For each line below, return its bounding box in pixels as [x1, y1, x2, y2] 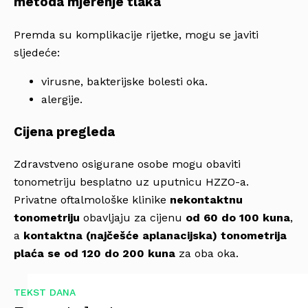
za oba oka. [175, 247, 239, 261]
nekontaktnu [170, 193, 243, 207]
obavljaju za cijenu [80, 211, 186, 225]
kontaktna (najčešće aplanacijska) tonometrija [23, 229, 287, 243]
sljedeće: [14, 46, 60, 60]
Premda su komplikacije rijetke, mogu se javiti [14, 28, 258, 42]
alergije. [41, 93, 82, 107]
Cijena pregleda [14, 124, 115, 140]
